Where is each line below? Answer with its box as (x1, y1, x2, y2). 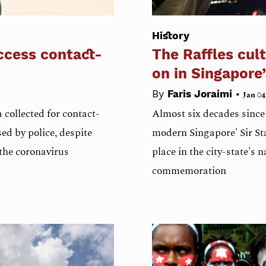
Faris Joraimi (167, 88, 235, 100)
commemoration (152, 163, 226, 179)
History (152, 29, 189, 42)
